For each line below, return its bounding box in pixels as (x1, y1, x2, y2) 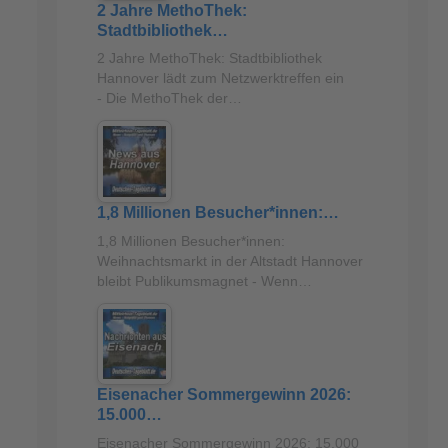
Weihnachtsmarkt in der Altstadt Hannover (96, 252, 363, 269)
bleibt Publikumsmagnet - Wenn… (96, 272, 312, 289)
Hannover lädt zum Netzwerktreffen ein (96, 70, 344, 87)
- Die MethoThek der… (96, 90, 242, 107)
